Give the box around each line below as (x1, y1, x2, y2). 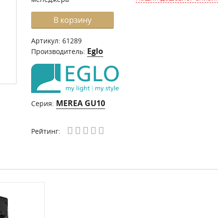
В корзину (54, 15, 91, 25)
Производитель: (31, 47, 87, 56)
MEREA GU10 (56, 98, 105, 109)
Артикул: (31, 36, 62, 45)
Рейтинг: (31, 127, 60, 136)
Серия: (31, 99, 56, 108)
